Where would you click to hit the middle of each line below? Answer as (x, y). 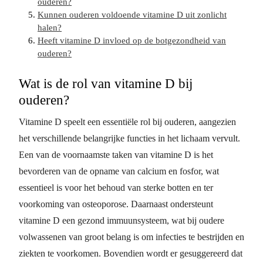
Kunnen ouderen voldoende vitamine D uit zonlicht (132, 15)
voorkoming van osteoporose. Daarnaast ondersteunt (116, 204)
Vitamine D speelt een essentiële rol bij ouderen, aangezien (127, 122)
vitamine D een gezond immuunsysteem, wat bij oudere (122, 220)
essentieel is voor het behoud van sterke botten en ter (116, 188)
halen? (50, 28)
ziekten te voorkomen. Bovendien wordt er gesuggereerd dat (131, 253)
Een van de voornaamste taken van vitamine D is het (116, 155)
